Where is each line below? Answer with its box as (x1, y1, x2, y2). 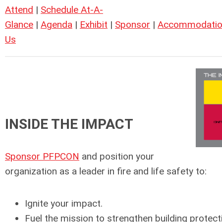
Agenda (41, 18, 72, 30)
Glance (5, 18, 33, 30)
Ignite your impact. (25, 198, 103, 210)
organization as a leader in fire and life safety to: (5, 166, 207, 177)
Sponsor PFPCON (5, 151, 79, 163)
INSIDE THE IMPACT (5, 115, 133, 132)
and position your (79, 151, 154, 163)
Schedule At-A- (41, 3, 103, 15)
